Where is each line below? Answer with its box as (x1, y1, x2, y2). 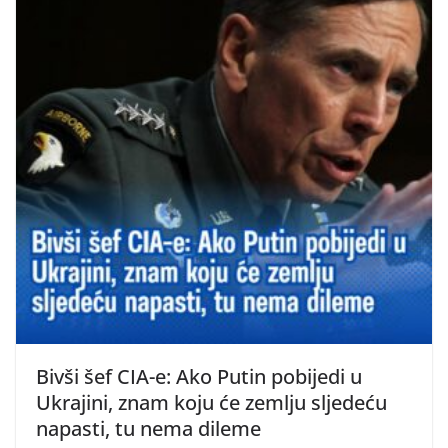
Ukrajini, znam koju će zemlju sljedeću (36, 389, 387, 417)
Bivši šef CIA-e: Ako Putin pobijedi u (36, 363, 362, 391)
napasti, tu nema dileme (36, 415, 261, 443)
